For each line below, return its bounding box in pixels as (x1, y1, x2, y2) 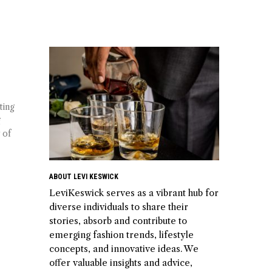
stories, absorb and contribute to (49, 215, 187, 226)
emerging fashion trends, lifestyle (49, 229, 194, 240)
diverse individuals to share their (49, 201, 188, 212)
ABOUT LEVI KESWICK (49, 172, 118, 181)
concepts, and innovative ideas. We (49, 243, 199, 254)
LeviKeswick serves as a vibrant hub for (49, 187, 219, 199)
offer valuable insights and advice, (49, 257, 192, 268)
